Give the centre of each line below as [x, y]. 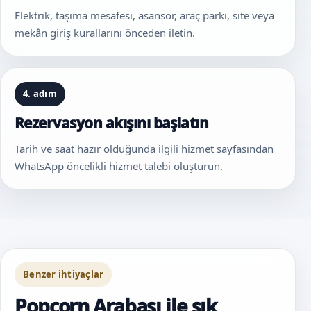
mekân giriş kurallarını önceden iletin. [105, 32]
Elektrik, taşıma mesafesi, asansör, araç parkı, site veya [144, 15]
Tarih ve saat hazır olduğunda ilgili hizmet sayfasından [144, 148]
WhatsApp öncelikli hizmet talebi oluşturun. [119, 166]
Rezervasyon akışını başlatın [112, 123]
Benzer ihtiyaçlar [64, 274]
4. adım [40, 93]
